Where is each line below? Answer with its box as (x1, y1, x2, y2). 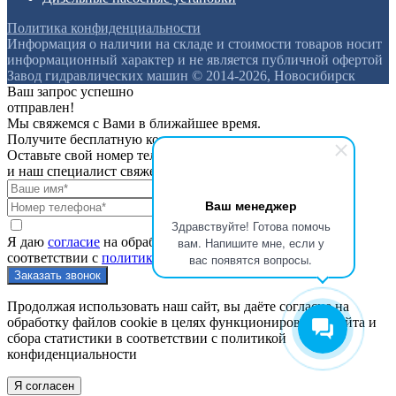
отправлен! (7, 100, 74, 116)
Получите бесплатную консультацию (7, 132, 231, 148)
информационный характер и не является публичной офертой (7, 52, 383, 68)
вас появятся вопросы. (189, 251, 312, 268)
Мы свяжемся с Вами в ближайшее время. (7, 116, 261, 132)
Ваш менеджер (204, 196, 297, 214)
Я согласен (14, 379, 74, 393)
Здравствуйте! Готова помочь (171, 217, 331, 234)
